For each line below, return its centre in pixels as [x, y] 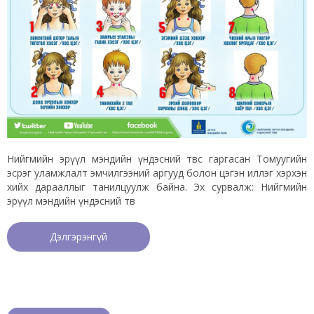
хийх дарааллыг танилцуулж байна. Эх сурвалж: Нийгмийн [157, 186]
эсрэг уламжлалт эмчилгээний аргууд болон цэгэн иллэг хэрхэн [157, 172]
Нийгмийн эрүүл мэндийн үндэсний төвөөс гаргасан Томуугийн [157, 158]
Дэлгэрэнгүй [78, 236]
